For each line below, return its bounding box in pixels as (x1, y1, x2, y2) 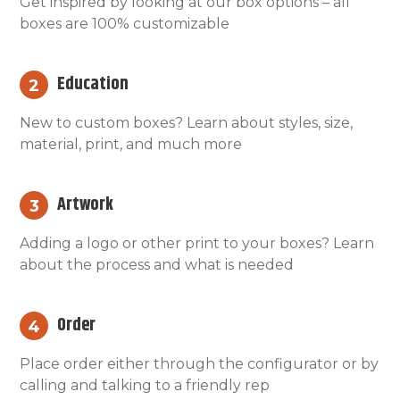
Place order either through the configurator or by (20, 355, 379, 373)
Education (57, 71, 129, 99)
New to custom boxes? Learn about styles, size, (20, 114, 353, 132)
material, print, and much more (20, 136, 242, 154)
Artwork (57, 191, 113, 220)
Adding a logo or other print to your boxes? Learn (20, 235, 374, 253)
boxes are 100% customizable (20, 15, 229, 33)
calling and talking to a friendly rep (20, 377, 270, 395)
